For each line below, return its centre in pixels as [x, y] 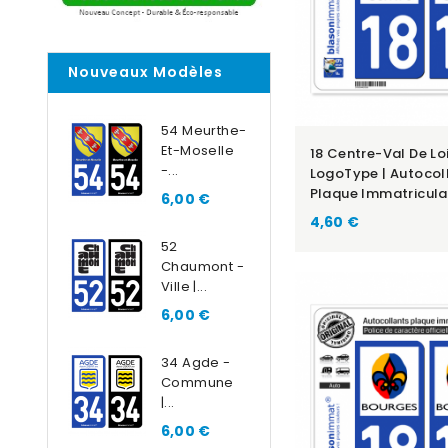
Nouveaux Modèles [145, 72]
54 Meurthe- [204, 131]
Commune [197, 383]
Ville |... [184, 287]
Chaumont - [203, 267]
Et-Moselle [198, 151]
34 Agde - [196, 363]
